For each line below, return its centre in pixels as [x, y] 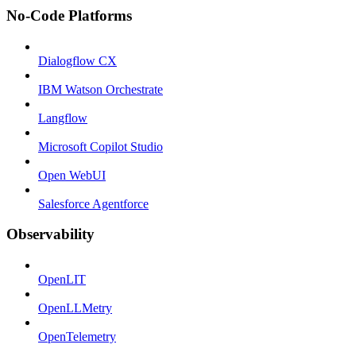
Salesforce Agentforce [93, 203]
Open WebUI [72, 175]
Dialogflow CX [77, 60]
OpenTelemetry [77, 337]
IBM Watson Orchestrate [101, 89]
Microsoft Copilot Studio [101, 146]
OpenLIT [62, 279]
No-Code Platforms [69, 15]
